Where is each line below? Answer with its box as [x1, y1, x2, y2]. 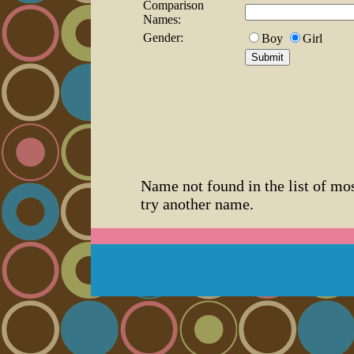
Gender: [143, 30, 183, 44]
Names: [143, 12, 181, 26]
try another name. [141, 194, 254, 213]
